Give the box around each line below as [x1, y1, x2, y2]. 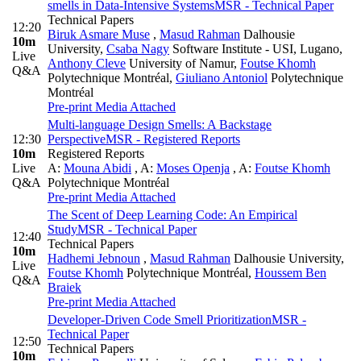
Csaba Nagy [106, 42, 169, 56]
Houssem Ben [255, 266, 326, 280]
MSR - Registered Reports [106, 132, 240, 147]
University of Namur [126, 56, 234, 71]
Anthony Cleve [48, 56, 126, 71]
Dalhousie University [230, 251, 341, 266]
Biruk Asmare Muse [48, 27, 150, 42]
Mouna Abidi [64, 161, 131, 176]
